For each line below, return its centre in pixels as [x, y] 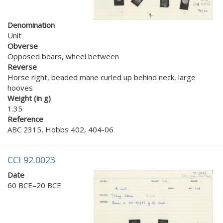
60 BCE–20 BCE [34, 185]
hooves [20, 87]
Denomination [31, 25]
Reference [25, 119]
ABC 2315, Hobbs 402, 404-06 [60, 129]
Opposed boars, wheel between [63, 56]
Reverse [22, 66]
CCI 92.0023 [31, 160]
